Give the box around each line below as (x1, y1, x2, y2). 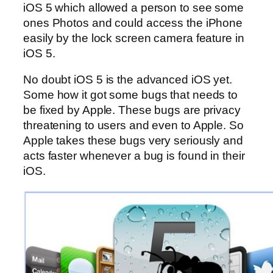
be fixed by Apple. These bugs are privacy (23, 104, 241, 117)
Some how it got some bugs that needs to (23, 88, 238, 102)
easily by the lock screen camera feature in (23, 31, 244, 44)
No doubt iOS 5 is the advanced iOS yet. (23, 73, 233, 87)
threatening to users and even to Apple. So (23, 119, 244, 132)
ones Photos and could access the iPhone (23, 16, 243, 29)
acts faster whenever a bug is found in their (23, 149, 245, 163)
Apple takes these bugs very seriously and (23, 134, 243, 147)
